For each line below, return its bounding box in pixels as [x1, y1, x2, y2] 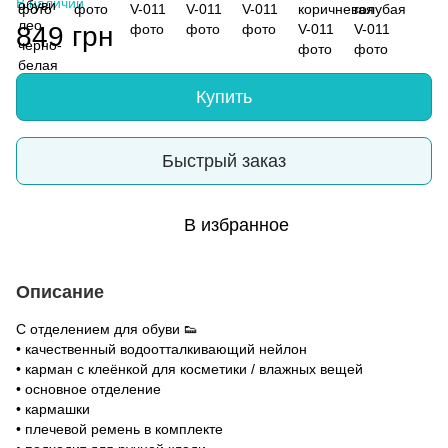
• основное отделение [16, 381, 161, 397]
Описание [16, 282, 104, 302]
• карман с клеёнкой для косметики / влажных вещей [16, 361, 363, 377]
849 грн [16, 21, 113, 52]
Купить [196, 87, 252, 107]
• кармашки [16, 401, 90, 417]
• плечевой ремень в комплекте [16, 421, 223, 437]
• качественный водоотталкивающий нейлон [16, 341, 307, 357]
